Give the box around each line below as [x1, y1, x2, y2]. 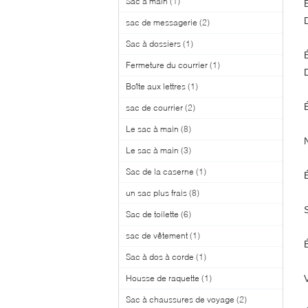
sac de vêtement [126, 230, 188, 241]
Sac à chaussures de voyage [126, 294, 234, 305]
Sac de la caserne [126, 166, 194, 177]
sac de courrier [126, 102, 183, 113]
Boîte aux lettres [126, 81, 186, 91]
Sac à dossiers [126, 38, 181, 49]
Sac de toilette [126, 209, 179, 219]
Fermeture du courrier [126, 60, 208, 70]
